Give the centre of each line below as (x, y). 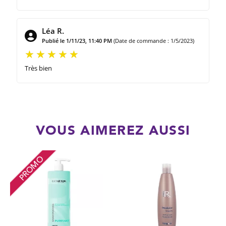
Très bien (39, 68)
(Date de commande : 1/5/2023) (154, 41)
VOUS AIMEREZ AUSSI (113, 130)
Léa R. (53, 31)
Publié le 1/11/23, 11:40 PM (77, 41)
